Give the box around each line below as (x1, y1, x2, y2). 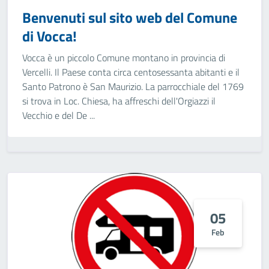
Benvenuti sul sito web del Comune (22, 7, 237, 28)
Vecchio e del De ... (22, 108, 95, 122)
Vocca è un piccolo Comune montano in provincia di (22, 50, 225, 65)
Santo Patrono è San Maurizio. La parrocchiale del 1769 (22, 79, 244, 94)
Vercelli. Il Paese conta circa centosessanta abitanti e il (22, 65, 240, 79)
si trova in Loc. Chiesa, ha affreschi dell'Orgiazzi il (22, 94, 216, 108)
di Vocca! (22, 25, 77, 47)
